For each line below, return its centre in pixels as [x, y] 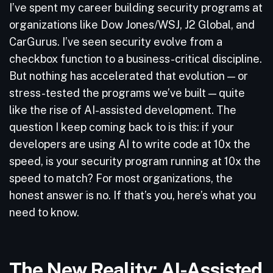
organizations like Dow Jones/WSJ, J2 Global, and [132, 25]
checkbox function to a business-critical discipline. [136, 59]
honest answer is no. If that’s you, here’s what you [133, 195]
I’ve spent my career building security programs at [136, 8]
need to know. [45, 212]
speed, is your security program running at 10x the [135, 161]
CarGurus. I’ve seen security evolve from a [116, 42]
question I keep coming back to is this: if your [122, 127]
